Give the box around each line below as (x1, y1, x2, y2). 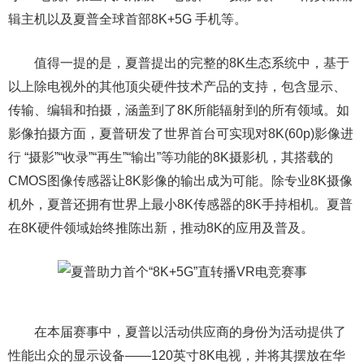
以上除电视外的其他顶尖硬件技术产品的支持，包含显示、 (8, 80, 346, 93)
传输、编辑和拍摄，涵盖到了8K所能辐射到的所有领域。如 (8, 103, 349, 117)
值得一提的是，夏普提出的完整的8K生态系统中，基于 (8, 56, 349, 70)
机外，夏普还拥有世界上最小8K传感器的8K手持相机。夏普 (8, 197, 353, 211)
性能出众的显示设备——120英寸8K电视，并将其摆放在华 (8, 349, 345, 362)
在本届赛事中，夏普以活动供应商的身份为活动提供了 (8, 325, 346, 339)
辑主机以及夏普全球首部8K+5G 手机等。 (8, 12, 247, 26)
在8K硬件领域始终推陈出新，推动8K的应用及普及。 (8, 221, 314, 235)
